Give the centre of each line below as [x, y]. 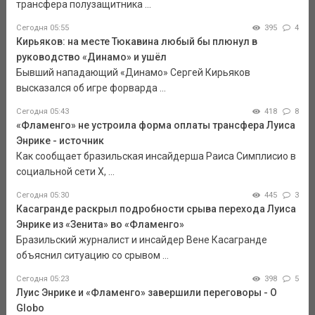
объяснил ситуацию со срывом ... [92, 255]
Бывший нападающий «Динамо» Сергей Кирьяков [133, 72]
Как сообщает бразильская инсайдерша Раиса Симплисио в [156, 156]
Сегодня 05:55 [42, 27]
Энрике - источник [60, 140]
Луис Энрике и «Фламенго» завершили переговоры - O [146, 292]
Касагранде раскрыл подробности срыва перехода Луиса [156, 208]
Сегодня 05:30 [42, 195]
